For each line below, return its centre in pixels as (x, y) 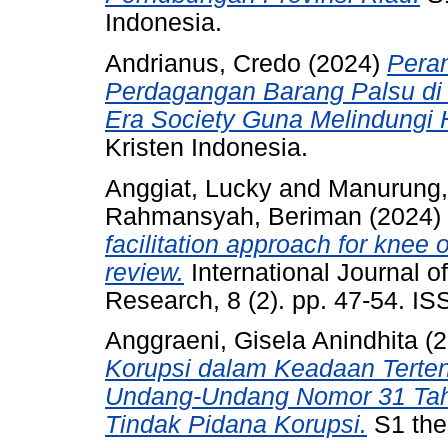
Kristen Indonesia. (206, 147)
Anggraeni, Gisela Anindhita (261, 341)
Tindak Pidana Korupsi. (236, 425)
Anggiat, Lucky (188, 188)
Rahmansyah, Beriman (233, 216)
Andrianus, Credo (203, 63)
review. (144, 272)
